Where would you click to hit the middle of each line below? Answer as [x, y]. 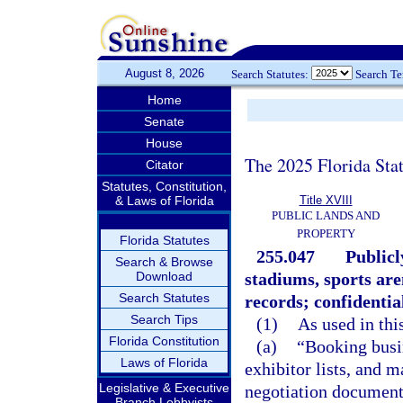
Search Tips [164, 319]
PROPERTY [326, 233]
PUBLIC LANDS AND [326, 215]
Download [164, 276]
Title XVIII [326, 200]
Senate [164, 121]
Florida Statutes [164, 240]
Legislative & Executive [164, 388]
